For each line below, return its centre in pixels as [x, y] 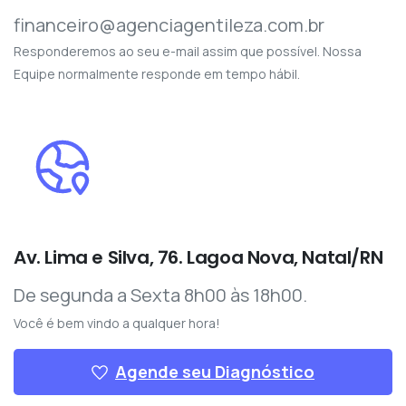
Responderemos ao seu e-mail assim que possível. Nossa [188, 52]
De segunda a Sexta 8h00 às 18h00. [160, 295]
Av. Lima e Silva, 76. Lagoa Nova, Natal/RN [198, 258]
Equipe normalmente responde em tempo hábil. [157, 74]
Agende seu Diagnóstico [215, 372]
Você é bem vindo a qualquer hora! [117, 324]
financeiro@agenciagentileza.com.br [169, 25]
